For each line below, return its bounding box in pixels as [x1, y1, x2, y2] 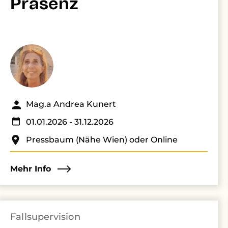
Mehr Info [10, 164, 51, 174]
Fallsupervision [10, 211, 80, 222]
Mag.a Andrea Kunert [26, 99, 116, 109]
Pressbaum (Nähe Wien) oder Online [26, 135, 178, 145]
